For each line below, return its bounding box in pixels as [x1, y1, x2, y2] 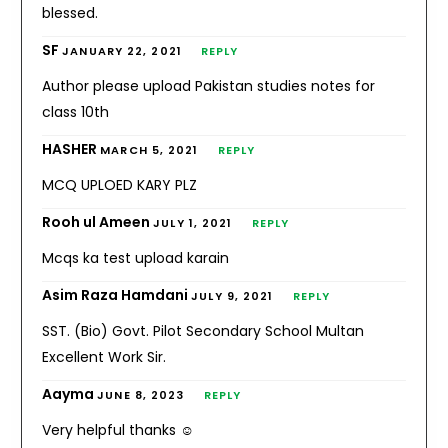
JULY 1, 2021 [153, 214, 233, 231]
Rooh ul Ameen [42, 211, 154, 232]
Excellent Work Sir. [42, 346, 167, 367]
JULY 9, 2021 [191, 287, 274, 304]
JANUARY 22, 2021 [62, 42, 182, 59]
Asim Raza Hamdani [42, 284, 192, 305]
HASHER [42, 138, 101, 159]
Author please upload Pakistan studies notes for [42, 75, 376, 96]
